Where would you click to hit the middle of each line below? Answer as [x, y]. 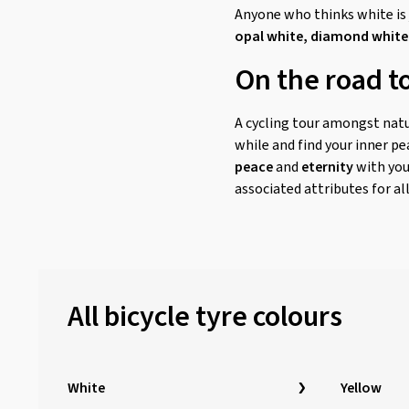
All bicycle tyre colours [205, 317]
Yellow [361, 388]
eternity [327, 167]
